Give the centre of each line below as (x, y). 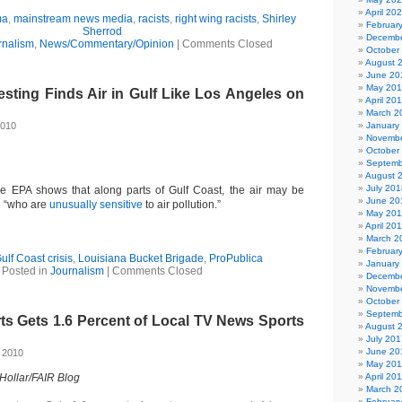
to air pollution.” (182, 205)
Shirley (279, 19)
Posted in (26, 271)
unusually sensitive (96, 205)
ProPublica (236, 258)
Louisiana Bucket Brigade (141, 258)
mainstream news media (73, 19)
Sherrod (102, 31)
